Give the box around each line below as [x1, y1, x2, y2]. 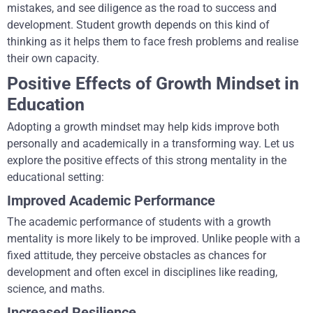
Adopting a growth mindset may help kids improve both [7, 119, 279, 133]
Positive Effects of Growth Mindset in [7, 73, 299, 94]
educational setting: [7, 170, 104, 184]
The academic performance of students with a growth [7, 214, 271, 228]
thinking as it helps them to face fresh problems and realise [7, 34, 298, 48]
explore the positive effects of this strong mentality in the [7, 153, 286, 167]
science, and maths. [7, 282, 105, 296]
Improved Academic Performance [7, 191, 215, 209]
